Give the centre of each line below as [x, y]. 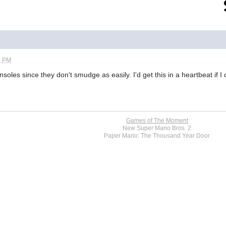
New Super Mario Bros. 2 [157, 128]
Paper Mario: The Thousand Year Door [157, 135]
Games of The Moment [157, 120]
